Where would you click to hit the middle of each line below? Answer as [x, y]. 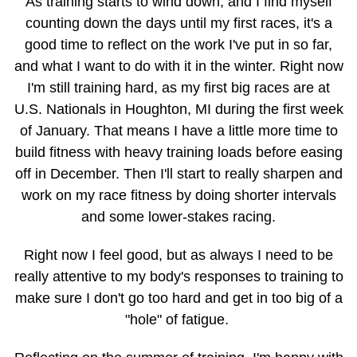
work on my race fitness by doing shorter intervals [178, 196]
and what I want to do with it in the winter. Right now [178, 67]
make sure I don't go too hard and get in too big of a [178, 298]
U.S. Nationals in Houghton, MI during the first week [178, 110]
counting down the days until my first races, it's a [178, 24]
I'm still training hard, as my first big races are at [178, 88]
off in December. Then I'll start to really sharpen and [178, 174]
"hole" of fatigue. [178, 320]
